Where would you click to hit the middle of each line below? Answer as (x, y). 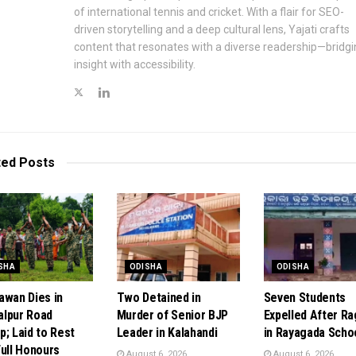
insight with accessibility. (134, 65)
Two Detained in (159, 298)
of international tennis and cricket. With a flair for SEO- (209, 12)
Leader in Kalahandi (167, 333)
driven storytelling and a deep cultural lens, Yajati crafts (211, 30)
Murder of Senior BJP (172, 315)
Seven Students (305, 298)
